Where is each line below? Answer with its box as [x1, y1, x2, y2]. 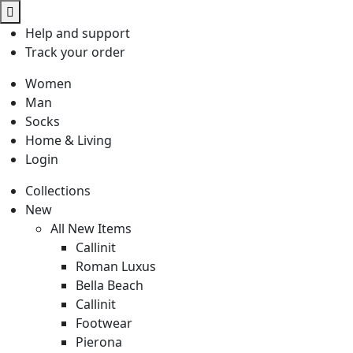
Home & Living [25, 132, 112, 149]
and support [53, 24, 130, 42]
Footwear [76, 314, 132, 332]
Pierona [76, 333, 122, 351]
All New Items [50, 220, 132, 237]
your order [58, 43, 125, 61]
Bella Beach [76, 277, 143, 294]
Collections [25, 182, 91, 199]
